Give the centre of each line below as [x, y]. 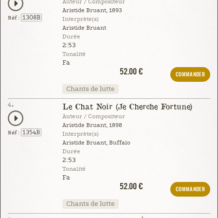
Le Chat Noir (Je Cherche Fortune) [127, 106]
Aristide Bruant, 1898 [92, 125]
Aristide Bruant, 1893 [92, 10]
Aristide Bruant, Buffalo [96, 143]
